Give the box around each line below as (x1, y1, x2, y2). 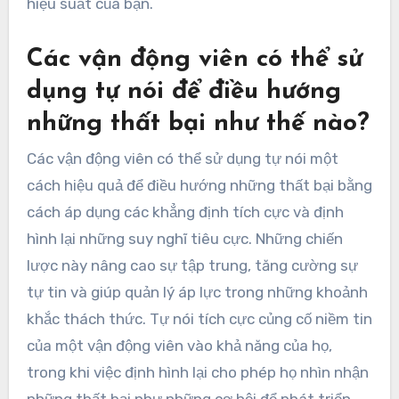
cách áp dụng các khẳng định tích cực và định (26, 203, 344, 222)
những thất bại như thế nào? (26, 110, 370, 136)
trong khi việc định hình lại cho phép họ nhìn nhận (26, 363, 369, 382)
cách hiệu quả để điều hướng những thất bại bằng (26, 176, 372, 195)
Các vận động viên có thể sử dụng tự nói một (26, 150, 338, 168)
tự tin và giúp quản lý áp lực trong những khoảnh (26, 283, 368, 302)
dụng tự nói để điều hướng (26, 78, 341, 104)
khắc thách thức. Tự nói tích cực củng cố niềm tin (26, 310, 372, 329)
